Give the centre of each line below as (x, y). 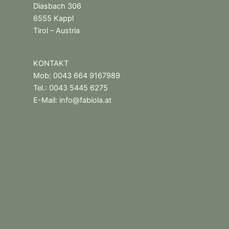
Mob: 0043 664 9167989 (77, 76)
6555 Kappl (53, 19)
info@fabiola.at (85, 100)
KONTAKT (51, 64)
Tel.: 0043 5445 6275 (71, 88)
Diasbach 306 (57, 6)
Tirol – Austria (56, 31)
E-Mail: (46, 100)
